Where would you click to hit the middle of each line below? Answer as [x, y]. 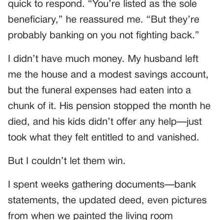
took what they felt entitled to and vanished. [104, 138]
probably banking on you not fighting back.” [104, 36]
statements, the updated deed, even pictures [107, 201]
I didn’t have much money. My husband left [103, 60]
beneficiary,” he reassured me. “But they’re [104, 20]
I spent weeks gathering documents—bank [102, 185]
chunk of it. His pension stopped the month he [109, 107]
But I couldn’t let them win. [67, 162]
